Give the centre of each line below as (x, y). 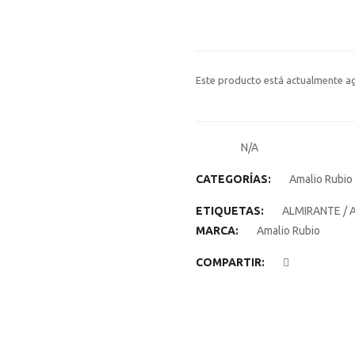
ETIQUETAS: (231, 210)
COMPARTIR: (230, 262)
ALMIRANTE (311, 210)
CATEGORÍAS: (234, 179)
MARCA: (218, 230)
